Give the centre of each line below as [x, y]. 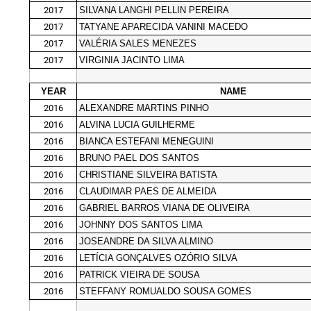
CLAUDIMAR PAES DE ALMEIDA [148, 191]
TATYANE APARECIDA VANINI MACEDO [163, 26]
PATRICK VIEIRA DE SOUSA [140, 274]
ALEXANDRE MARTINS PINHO [144, 108]
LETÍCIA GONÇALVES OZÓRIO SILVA [158, 258]
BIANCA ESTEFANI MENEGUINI [146, 141]
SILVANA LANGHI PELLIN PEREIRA [154, 10]
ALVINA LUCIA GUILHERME [137, 124]
